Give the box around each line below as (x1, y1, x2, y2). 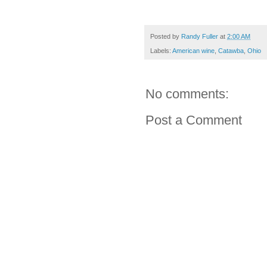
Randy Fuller (181, 32, 218, 40)
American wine (172, 47, 215, 55)
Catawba (218, 47, 244, 55)
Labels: (150, 47, 172, 55)
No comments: (145, 86, 229, 102)
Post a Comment (145, 113, 242, 128)
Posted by (150, 32, 181, 40)
